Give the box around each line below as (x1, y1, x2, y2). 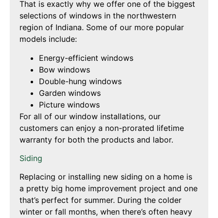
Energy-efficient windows (39, 53, 133, 63)
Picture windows (39, 99, 100, 109)
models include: (19, 34, 77, 44)
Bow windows (39, 64, 90, 74)
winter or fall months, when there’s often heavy (19, 207, 192, 217)
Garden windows (39, 88, 101, 98)
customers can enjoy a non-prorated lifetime (19, 123, 184, 133)
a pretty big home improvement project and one (19, 183, 198, 194)
